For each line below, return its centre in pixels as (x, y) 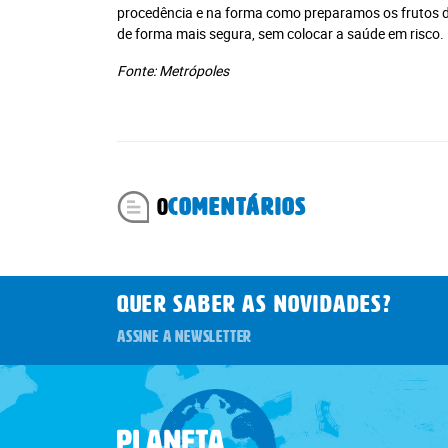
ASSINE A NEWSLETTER (185, 336)
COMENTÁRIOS (237, 206)
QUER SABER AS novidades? (254, 303)
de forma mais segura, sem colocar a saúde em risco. (280, 33)
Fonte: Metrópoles (173, 70)
